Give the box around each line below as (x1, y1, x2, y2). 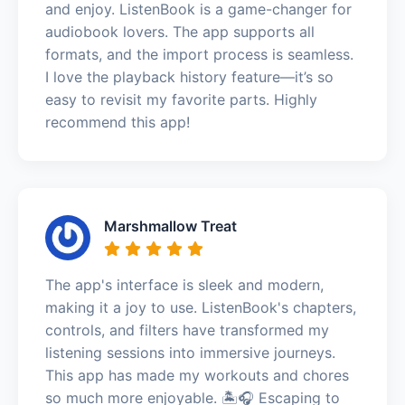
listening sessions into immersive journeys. (45, 343, 335, 362)
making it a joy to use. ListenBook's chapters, (45, 297, 356, 316)
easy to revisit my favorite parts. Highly (45, 89, 317, 108)
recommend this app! (45, 112, 190, 131)
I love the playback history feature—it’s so (45, 67, 334, 86)
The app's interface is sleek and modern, (45, 275, 324, 294)
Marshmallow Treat (104, 216, 237, 235)
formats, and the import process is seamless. (45, 44, 353, 63)
